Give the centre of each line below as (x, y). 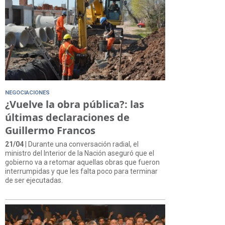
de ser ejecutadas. (34, 180)
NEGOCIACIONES (27, 92)
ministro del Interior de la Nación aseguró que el (80, 153)
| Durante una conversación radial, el (81, 144)
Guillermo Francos (50, 130)
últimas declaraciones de (67, 117)
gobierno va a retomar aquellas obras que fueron (82, 162)
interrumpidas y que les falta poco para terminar (81, 171)
